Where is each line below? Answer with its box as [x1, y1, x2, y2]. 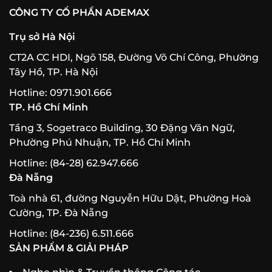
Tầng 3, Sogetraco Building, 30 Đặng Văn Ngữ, [9, 122, 235, 134]
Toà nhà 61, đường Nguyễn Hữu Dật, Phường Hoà [9, 192, 251, 205]
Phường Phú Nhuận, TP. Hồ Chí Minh [9, 137, 191, 149]
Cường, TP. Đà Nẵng [9, 207, 108, 219]
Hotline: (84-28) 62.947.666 [9, 157, 138, 169]
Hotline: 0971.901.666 [9, 87, 112, 99]
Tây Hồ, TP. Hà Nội [9, 66, 98, 78]
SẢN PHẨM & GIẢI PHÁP [9, 242, 129, 254]
